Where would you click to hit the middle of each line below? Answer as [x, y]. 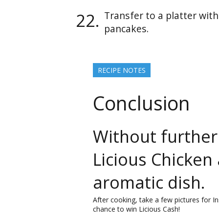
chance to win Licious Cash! [136, 209]
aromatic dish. [149, 182]
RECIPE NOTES [122, 70]
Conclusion [142, 103]
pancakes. [126, 28]
